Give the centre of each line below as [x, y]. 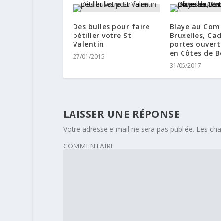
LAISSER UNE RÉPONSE [121, 114]
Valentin [88, 44]
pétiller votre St [102, 36]
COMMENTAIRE [89, 146]
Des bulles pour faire [111, 27]
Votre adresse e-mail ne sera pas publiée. [129, 129]
